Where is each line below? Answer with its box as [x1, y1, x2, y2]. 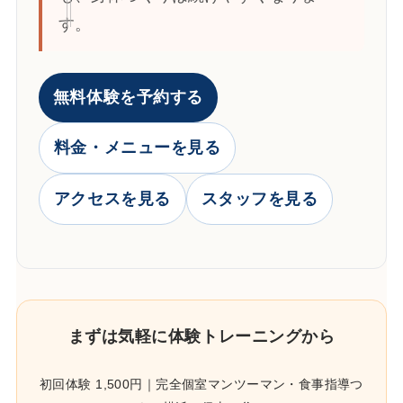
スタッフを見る [201, 190, 318, 209]
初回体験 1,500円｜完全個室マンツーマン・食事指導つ [40, 377, 363, 392]
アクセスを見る [53, 190, 171, 209]
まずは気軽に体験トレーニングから [67, 327, 336, 345]
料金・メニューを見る [53, 139, 221, 157]
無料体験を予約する [52, 88, 203, 107]
